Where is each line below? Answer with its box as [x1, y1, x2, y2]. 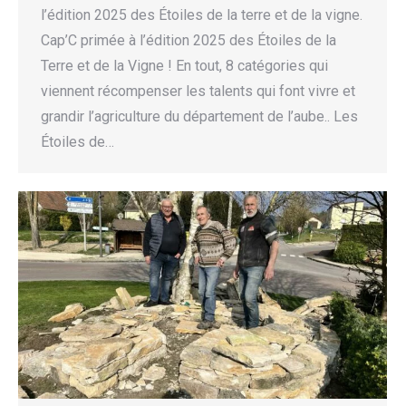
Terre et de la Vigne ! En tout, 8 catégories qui [41, 57, 328, 75]
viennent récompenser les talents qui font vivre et [41, 82, 355, 101]
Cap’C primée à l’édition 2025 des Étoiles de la [41, 32, 336, 50]
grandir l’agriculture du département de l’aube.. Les [41, 108, 358, 126]
